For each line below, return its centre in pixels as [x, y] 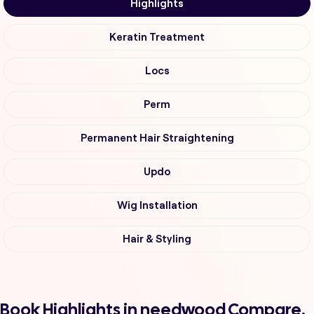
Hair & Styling [157, 239]
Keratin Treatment [157, 37]
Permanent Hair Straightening [157, 138]
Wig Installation [157, 206]
